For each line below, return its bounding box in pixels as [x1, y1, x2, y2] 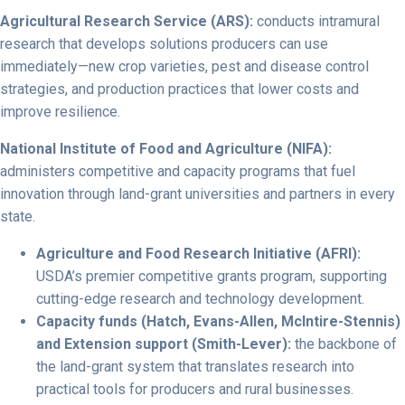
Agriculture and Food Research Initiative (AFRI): [36, 245, 361, 262]
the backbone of [295, 335, 397, 353]
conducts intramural [257, 13, 380, 30]
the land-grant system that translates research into [36, 358, 354, 375]
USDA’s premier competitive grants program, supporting [36, 268, 387, 285]
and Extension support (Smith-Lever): [36, 335, 295, 353]
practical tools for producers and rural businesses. [36, 381, 353, 398]
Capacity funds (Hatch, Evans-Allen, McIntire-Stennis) [36, 313, 400, 330]
